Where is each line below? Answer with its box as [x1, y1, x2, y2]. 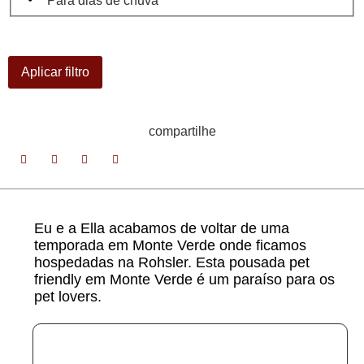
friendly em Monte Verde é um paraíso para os [34, 271, 335, 288]
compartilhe [148, 123, 216, 138]
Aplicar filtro [21, 64, 89, 79]
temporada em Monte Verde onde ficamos [34, 236, 306, 253]
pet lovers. [34, 288, 102, 305]
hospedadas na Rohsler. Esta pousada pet [34, 253, 310, 271]
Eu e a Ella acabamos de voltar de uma [34, 219, 289, 236]
